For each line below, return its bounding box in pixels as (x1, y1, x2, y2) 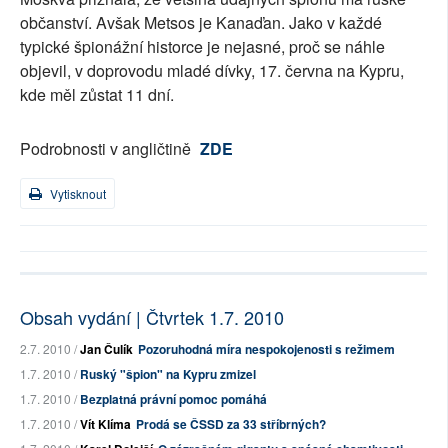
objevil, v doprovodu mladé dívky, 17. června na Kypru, (20, 59, 404, 82)
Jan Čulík (80, 340, 133, 358)
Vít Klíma (80, 415, 131, 433)
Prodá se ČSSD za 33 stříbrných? (136, 415, 326, 433)
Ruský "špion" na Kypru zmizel (80, 365, 256, 383)
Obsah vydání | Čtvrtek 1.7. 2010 (20, 304, 284, 330)
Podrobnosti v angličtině (20, 137, 195, 160)
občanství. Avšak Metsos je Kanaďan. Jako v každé (20, 11, 382, 34)
